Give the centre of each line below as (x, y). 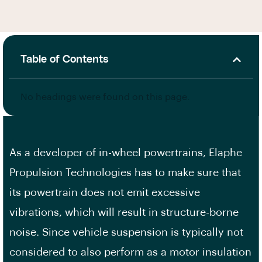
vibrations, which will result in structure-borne (124, 212)
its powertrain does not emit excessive (105, 192)
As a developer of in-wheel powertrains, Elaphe (126, 153)
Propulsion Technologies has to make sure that (125, 173)
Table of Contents (65, 59)
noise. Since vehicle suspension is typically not (126, 232)
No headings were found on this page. (105, 97)
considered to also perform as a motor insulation (130, 252)
